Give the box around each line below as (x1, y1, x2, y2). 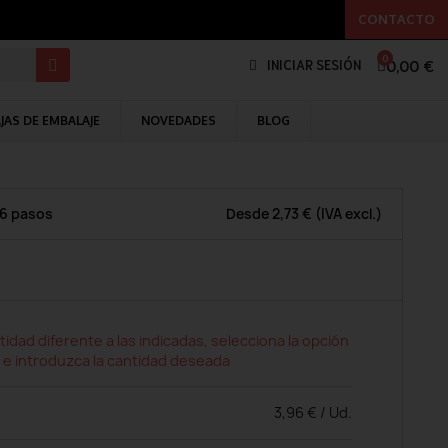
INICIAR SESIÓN (267, 56, 362, 73)
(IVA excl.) (312, 205, 382, 223)
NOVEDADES (141, 113, 216, 128)
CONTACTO (358, 11, 435, 27)
